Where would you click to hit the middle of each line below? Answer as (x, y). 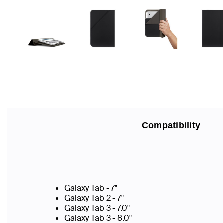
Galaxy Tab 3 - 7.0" (97, 208)
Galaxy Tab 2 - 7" (94, 198)
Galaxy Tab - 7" (91, 188)
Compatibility (171, 125)
